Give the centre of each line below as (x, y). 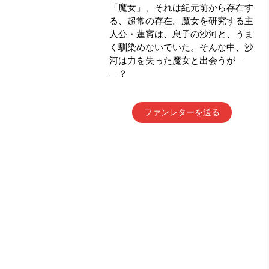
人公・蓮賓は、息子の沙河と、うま (181, 34)
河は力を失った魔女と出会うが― (177, 60)
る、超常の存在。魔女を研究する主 (181, 21)
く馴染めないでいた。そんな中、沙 (181, 47)
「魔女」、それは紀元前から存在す (181, 8)
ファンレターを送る (182, 112)
